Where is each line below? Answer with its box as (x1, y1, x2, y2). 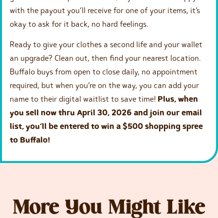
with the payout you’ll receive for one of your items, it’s (10, 5, 200, 15)
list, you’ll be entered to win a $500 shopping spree (10, 121, 203, 131)
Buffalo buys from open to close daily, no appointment (10, 67, 198, 77)
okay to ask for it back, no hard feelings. (10, 18, 148, 29)
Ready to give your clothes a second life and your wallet (10, 39, 202, 50)
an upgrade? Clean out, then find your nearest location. (10, 53, 200, 63)
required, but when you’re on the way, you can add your (10, 80, 199, 91)
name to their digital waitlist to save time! (10, 94, 158, 104)
